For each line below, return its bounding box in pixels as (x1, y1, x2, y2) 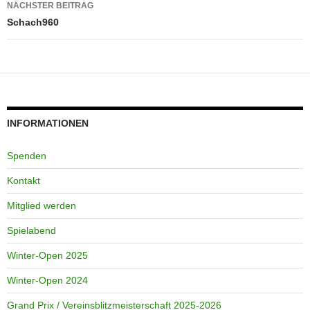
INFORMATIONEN (7, 118, 89, 129)
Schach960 (7, 17, 59, 28)
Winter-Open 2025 (7, 250, 88, 261)
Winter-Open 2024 (7, 275, 88, 286)
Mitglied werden (7, 200, 76, 211)
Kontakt (7, 175, 40, 186)
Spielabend (7, 225, 56, 236)
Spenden (7, 150, 46, 161)
